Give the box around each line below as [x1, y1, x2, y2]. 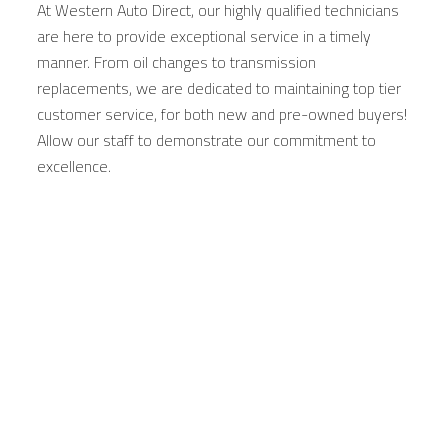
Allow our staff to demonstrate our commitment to [37, 128, 376, 153]
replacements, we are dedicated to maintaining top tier [37, 76, 401, 101]
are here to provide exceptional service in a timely [37, 24, 371, 49]
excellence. [37, 154, 111, 179]
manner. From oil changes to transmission [37, 50, 316, 75]
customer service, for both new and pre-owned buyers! [37, 102, 407, 127]
